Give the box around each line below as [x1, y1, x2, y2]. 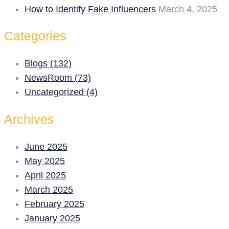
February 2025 [25, 199, 84, 210]
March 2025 [25, 185, 73, 195]
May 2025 [25, 156, 65, 167]
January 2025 [25, 213, 80, 224]
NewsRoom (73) [25, 73, 91, 83]
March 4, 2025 [158, 4, 217, 14]
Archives [4, 112, 54, 127]
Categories [4, 29, 66, 43]
